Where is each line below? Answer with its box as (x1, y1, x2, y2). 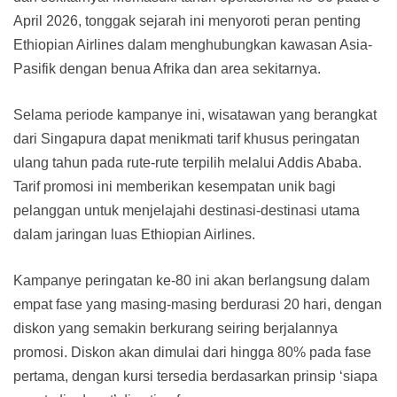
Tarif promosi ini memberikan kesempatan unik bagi (13, 179, 336, 195)
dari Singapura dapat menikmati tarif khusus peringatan (13, 131, 360, 147)
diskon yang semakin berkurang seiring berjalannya (13, 321, 338, 337)
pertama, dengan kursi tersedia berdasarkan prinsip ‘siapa (13, 369, 378, 385)
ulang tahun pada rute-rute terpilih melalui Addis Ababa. (13, 155, 362, 171)
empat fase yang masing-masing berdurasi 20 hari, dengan (13, 297, 382, 313)
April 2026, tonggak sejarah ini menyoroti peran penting (13, 13, 361, 29)
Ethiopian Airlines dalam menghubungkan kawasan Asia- (13, 37, 372, 53)
